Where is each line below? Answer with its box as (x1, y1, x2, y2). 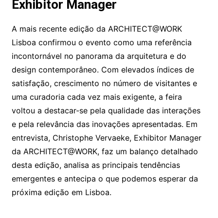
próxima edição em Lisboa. (11, 187, 111, 198)
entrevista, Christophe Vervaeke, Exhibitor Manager (11, 133, 201, 143)
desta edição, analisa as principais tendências (11, 160, 180, 170)
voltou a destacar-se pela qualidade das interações (11, 106, 200, 116)
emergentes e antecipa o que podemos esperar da (11, 174, 198, 184)
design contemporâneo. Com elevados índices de (11, 65, 194, 75)
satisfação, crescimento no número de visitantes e (11, 78, 197, 89)
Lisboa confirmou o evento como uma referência (11, 37, 192, 48)
